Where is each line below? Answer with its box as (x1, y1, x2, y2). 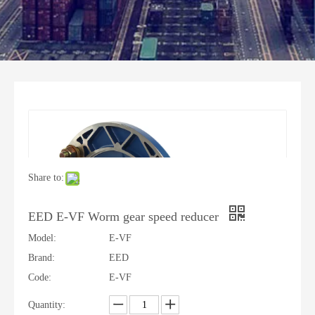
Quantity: (28, 300, 65, 310)
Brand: (28, 252, 55, 263)
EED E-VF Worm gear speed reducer (28, 210, 222, 224)
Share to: (28, 172, 64, 183)
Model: (28, 233, 56, 243)
